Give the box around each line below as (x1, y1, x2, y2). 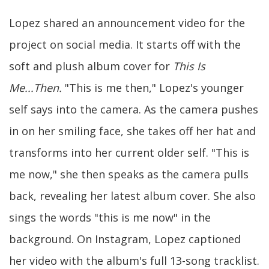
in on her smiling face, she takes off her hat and (9, 124, 256, 138)
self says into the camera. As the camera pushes (9, 102, 258, 116)
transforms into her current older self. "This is (9, 145, 249, 160)
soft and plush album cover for (9, 59, 173, 73)
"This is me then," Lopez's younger (62, 80, 244, 95)
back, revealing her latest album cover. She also (9, 189, 256, 203)
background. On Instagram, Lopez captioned (9, 232, 241, 246)
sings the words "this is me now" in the (9, 210, 211, 225)
